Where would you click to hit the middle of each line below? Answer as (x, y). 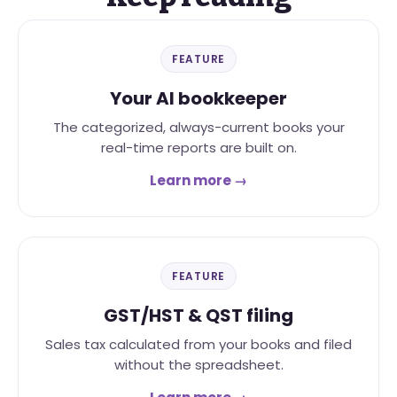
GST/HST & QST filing (198, 316)
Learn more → (198, 181)
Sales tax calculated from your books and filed (198, 345)
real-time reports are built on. (198, 148)
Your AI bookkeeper (198, 99)
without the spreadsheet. (198, 365)
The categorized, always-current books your (198, 128)
